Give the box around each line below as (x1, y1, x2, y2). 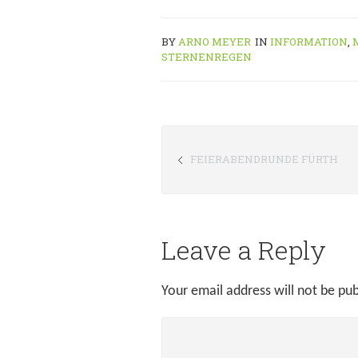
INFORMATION (270, 34, 348, 49)
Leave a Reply (161, 233, 326, 267)
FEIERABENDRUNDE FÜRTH (190, 152, 338, 166)
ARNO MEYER (178, 34, 251, 49)
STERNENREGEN (161, 50, 252, 64)
